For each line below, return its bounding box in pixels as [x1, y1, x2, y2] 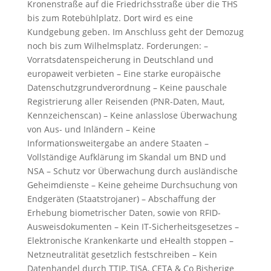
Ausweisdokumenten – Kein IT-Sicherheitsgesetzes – [27, 221, 239, 232]
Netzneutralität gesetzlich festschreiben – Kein [27, 249, 217, 260]
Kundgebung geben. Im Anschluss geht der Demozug [27, 26, 244, 38]
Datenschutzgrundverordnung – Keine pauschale [27, 82, 227, 93]
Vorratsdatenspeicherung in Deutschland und [27, 54, 214, 65]
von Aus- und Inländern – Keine [27, 123, 155, 135]
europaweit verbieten [27, 68, 114, 79]
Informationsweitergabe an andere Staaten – [27, 137, 209, 149]
